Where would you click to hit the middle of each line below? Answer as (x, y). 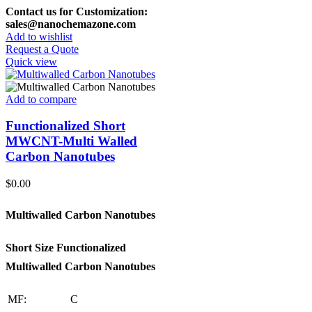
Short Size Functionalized (66, 247)
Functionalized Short (65, 126)
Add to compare (41, 99)
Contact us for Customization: (77, 11)
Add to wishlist (39, 36)
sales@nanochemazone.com (71, 24)
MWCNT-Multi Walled (71, 141)
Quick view (31, 61)
